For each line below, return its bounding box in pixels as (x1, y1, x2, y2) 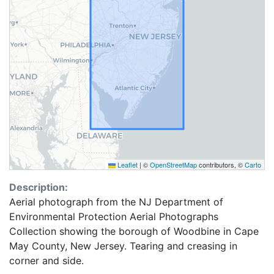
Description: (9, 181, 68, 193)
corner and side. (9, 254, 84, 267)
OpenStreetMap (150, 160, 197, 169)
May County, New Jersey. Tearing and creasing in (9, 240, 237, 252)
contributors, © (197, 160, 245, 169)
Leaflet (116, 160, 138, 169)
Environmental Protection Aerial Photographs (9, 210, 218, 223)
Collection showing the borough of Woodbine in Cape (9, 225, 259, 237)
